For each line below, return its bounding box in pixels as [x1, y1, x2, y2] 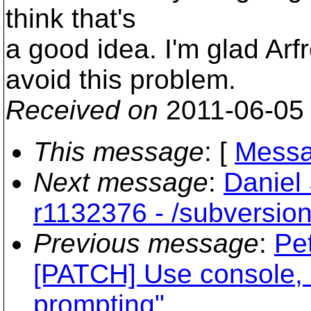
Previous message [33, 228, 259, 258]
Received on [6, 95, 158, 125]
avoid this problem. [6, 65, 236, 94]
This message [33, 137, 204, 167]
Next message [33, 167, 208, 197]
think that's [6, 3, 136, 33]
